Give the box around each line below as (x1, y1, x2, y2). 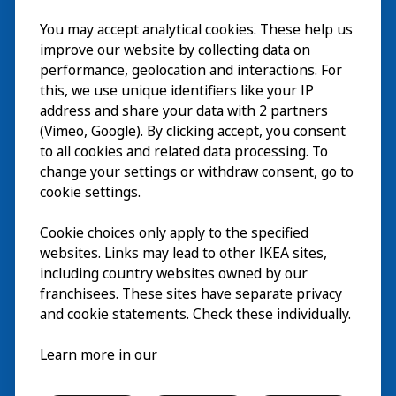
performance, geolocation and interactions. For (40, 60, 342, 80)
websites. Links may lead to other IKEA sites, (40, 243, 327, 263)
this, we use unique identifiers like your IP (40, 80, 314, 101)
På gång (21, 88, 122, 126)
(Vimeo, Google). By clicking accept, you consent (40, 121, 346, 141)
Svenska (64, 317, 110, 333)
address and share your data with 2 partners (40, 101, 328, 121)
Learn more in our (40, 345, 161, 365)
